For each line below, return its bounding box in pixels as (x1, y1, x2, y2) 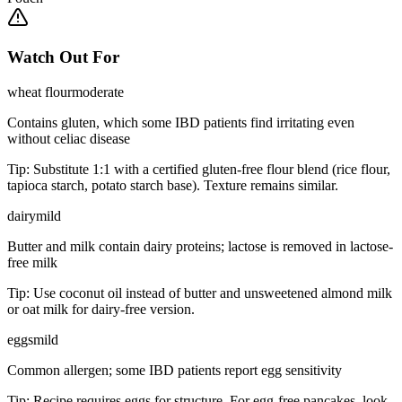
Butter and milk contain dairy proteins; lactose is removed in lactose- (7, 239, 393, 255)
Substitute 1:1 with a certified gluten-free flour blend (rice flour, (33, 162, 390, 178)
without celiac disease (7, 131, 130, 147)
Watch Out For (7, 48, 119, 67)
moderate (72, 84, 124, 100)
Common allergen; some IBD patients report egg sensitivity (7, 363, 342, 379)
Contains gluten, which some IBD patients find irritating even (7, 115, 354, 131)
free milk (7, 255, 57, 271)
